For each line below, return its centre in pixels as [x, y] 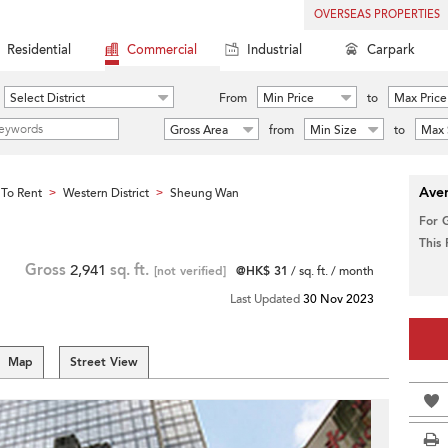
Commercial [162, 50]
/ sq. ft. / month [331, 271]
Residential [39, 50]
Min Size [333, 130]
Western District [106, 193]
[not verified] [190, 271]
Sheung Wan [204, 193]
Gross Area [199, 130]
